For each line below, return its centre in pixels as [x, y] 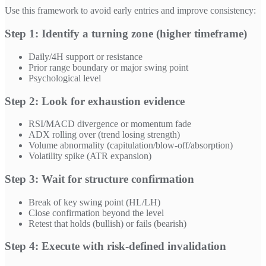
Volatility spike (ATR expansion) [90, 156]
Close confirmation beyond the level [96, 213]
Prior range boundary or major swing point [108, 67]
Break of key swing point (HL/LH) [94, 202]
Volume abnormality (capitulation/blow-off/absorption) [131, 145]
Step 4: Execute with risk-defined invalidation [115, 246]
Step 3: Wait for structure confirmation [99, 179]
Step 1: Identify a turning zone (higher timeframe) [126, 34]
